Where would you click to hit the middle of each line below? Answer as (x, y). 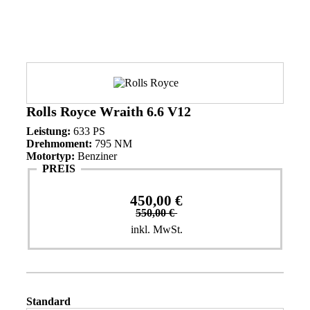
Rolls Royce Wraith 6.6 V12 (109, 111)
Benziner (96, 156)
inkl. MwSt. (156, 229)
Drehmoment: (59, 144)
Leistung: (48, 131)
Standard (48, 301)
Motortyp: (51, 156)
